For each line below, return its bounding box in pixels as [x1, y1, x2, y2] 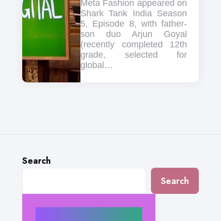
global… [80, 60, 113, 71]
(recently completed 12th [80, 39, 187, 50]
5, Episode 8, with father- [80, 19, 187, 29]
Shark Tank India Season [80, 8, 187, 19]
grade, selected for [80, 50, 187, 60]
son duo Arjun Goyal [80, 29, 187, 39]
